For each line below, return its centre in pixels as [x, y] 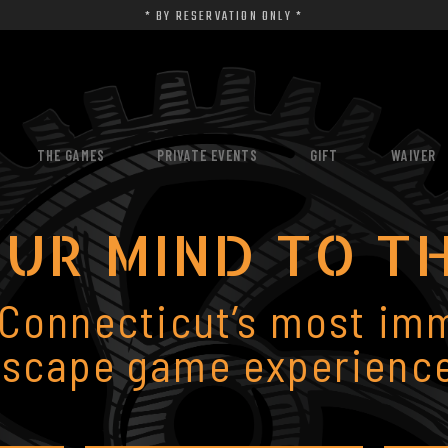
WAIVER [413, 156]
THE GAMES [71, 156]
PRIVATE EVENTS [208, 156]
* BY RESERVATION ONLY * [224, 16]
